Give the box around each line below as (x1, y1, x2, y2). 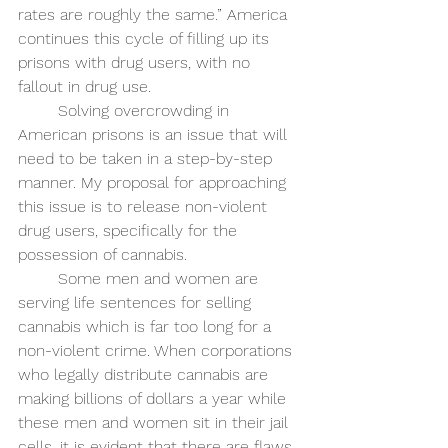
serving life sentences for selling (18, 293, 256, 313)
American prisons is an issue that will (18, 125, 292, 145)
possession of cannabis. (18, 245, 192, 265)
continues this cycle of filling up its (18, 29, 274, 49)
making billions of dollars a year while (18, 389, 291, 409)
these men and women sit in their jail (18, 413, 293, 433)
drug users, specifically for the (18, 221, 242, 241)
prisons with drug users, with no (18, 53, 255, 73)
